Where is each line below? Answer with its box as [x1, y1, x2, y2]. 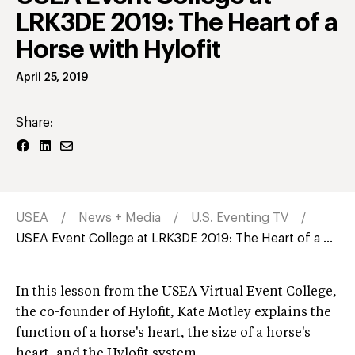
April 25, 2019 [16, 72, 89, 84]
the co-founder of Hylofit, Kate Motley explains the [16, 307, 331, 320]
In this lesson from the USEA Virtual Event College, [16, 286, 337, 300]
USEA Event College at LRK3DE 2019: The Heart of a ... [16, 232, 333, 246]
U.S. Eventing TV [191, 212, 288, 225]
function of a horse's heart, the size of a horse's [16, 327, 311, 341]
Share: [16, 116, 53, 130]
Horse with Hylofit [16, 37, 220, 63]
